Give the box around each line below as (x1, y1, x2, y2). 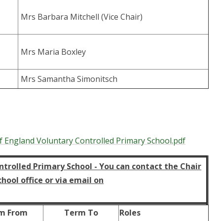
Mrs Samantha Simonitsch (21, 74, 118, 85)
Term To (64, 207, 98, 219)
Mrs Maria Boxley (21, 46, 86, 58)
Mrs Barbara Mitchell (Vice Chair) (21, 11, 143, 23)
